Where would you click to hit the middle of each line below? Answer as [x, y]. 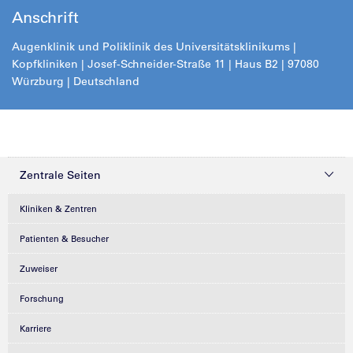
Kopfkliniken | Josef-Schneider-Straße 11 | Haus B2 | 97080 [165, 63]
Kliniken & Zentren [58, 208]
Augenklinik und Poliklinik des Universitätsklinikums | [154, 46]
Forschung [42, 298]
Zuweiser [39, 268]
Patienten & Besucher [64, 238]
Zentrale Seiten [60, 175]
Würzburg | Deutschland [76, 81]
